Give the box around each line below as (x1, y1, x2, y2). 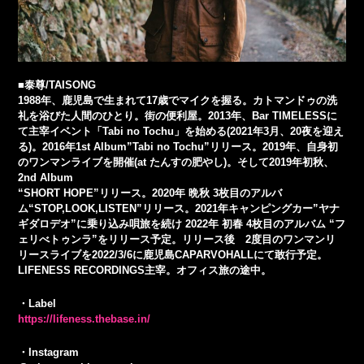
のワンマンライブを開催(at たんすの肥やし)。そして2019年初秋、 (18, 156, 335, 169)
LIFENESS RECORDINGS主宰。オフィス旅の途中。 (18, 264, 272, 277)
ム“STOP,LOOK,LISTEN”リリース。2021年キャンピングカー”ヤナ (18, 202, 340, 215)
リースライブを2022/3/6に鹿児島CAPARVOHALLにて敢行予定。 (18, 249, 328, 262)
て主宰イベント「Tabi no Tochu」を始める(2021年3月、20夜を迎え (18, 125, 344, 138)
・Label (18, 297, 57, 310)
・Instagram (18, 346, 80, 359)
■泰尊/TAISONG (18, 79, 97, 92)
